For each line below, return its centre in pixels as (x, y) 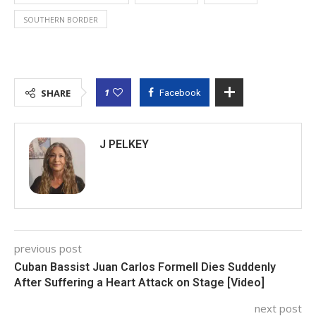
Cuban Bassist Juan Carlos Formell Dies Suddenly (145, 267)
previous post (48, 248)
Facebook (180, 92)
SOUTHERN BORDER (61, 19)
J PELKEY (124, 144)
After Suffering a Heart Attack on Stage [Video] (139, 282)
